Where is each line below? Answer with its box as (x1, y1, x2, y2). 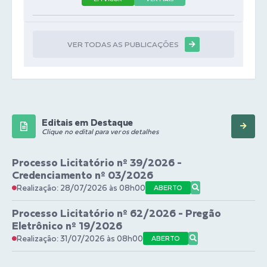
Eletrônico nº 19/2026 (12, 219, 122, 232)
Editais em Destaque (42, 117, 133, 128)
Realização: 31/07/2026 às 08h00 (17, 234, 143, 244)
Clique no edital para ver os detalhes (42, 128, 159, 136)
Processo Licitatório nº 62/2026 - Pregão (12, 207, 221, 220)
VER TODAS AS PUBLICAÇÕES (67, 40, 179, 49)
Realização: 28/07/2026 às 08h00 (17, 183, 145, 193)
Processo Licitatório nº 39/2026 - (12, 156, 182, 169)
